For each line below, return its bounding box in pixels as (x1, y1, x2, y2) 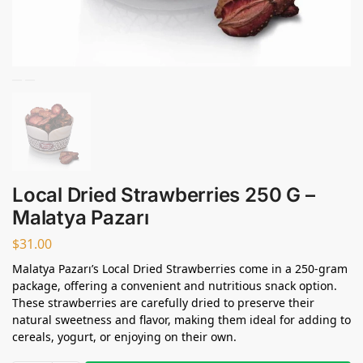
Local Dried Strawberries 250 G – (12, 183, 315, 207)
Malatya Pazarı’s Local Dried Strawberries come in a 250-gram (12, 260, 348, 276)
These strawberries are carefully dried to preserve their (12, 294, 314, 310)
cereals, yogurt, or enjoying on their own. (12, 328, 237, 344)
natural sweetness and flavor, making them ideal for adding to (12, 311, 351, 327)
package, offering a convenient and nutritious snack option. (12, 277, 337, 293)
